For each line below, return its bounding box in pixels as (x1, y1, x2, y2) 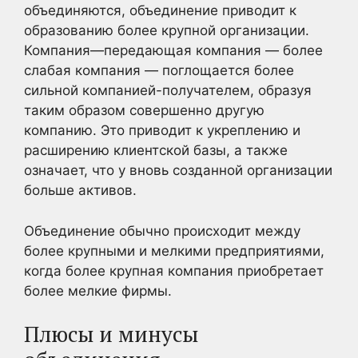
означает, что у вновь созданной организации (24, 162, 332, 178)
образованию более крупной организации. (24, 22, 309, 38)
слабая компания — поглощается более (24, 62, 294, 78)
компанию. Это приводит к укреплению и (24, 122, 300, 138)
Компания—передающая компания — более (24, 42, 323, 58)
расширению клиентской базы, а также (24, 142, 288, 158)
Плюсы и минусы (24, 320, 198, 348)
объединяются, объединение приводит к (24, 2, 296, 18)
